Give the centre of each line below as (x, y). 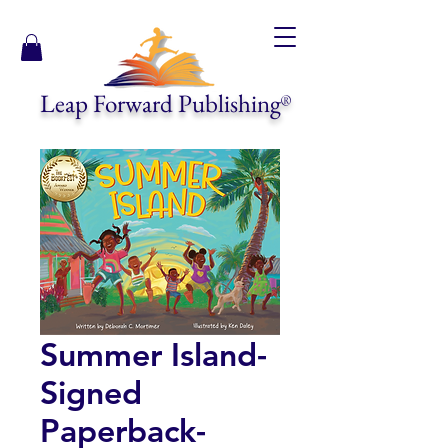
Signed (91, 392)
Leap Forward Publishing (160, 103)
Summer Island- (153, 354)
